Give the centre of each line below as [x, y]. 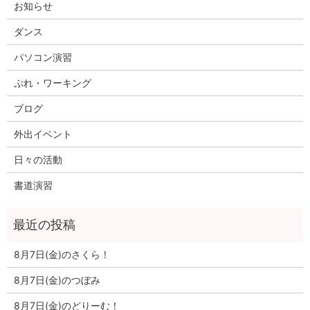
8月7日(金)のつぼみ [57, 280]
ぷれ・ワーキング [52, 82]
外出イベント [43, 134]
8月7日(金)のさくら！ [62, 254]
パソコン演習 [43, 57]
